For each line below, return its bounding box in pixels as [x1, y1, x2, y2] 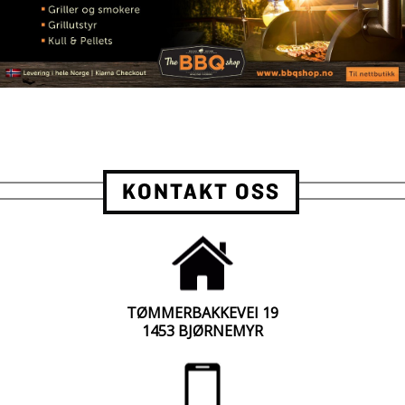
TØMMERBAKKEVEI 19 [127, 303, 278, 324]
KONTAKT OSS [122, 181, 280, 204]
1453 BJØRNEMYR [142, 321, 263, 342]
